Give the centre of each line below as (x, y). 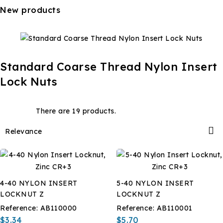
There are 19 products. (76, 111)
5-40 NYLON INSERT (155, 183)
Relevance (24, 131)
